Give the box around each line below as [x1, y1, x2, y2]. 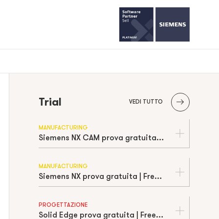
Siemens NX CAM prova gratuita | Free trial [156, 132, 164, 143]
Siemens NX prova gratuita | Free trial [154, 171, 162, 181]
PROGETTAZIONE [38, 201, 88, 209]
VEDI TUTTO [129, 98, 163, 106]
